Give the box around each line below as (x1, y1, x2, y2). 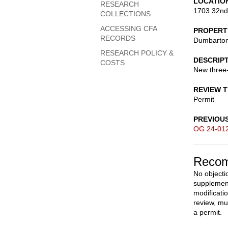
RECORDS (100, 34, 135, 42)
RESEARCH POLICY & (100, 49, 174, 57)
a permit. (193, 208, 222, 216)
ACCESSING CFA (100, 24, 157, 33)
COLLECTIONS (100, 10, 151, 18)
